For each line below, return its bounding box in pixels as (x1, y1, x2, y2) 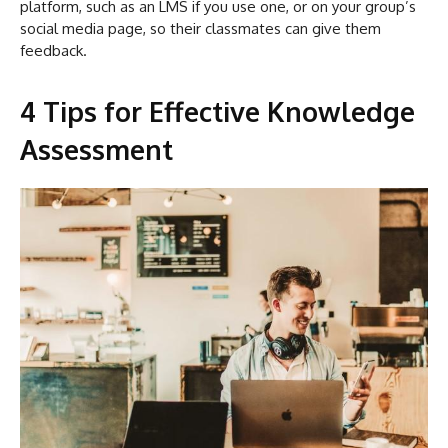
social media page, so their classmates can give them (20, 19, 381, 39)
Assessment (20, 132, 173, 167)
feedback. (20, 41, 87, 61)
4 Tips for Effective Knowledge (20, 94, 415, 129)
